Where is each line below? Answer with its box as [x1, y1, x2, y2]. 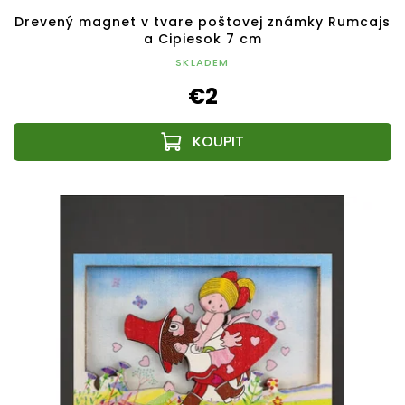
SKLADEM [175, 55, 230, 71]
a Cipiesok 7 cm [143, 30, 262, 49]
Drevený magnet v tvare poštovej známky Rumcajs [14, 13, 391, 32]
